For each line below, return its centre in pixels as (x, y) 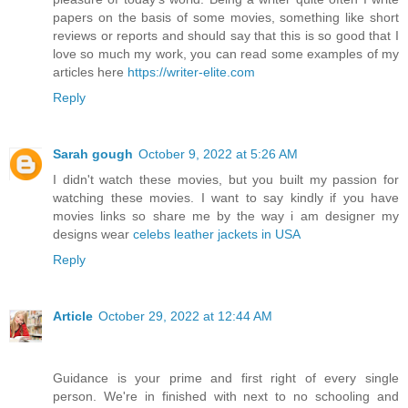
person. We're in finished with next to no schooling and (226, 396)
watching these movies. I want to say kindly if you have (226, 197)
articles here (90, 71)
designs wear (93, 234)
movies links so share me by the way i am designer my (226, 215)
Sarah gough (93, 153)
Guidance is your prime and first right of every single (226, 377)
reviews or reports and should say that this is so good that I (226, 35)
